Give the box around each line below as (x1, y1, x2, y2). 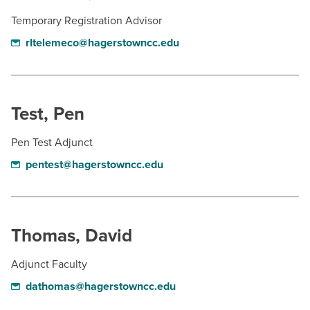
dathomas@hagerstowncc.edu (25, 280, 176, 293)
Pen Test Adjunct (11, 136, 93, 149)
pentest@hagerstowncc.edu (25, 158, 163, 172)
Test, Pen (11, 103, 84, 125)
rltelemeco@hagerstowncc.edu (25, 36, 179, 50)
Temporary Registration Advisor (11, 14, 162, 28)
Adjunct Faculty (11, 257, 87, 271)
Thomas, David (11, 225, 132, 246)
